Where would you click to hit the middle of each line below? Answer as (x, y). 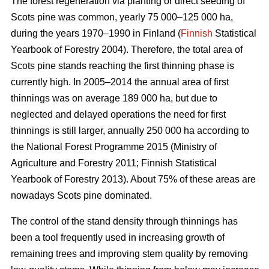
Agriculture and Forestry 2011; (76, 163)
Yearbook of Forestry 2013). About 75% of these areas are (133, 180)
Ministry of (195, 147)
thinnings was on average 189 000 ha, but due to (114, 98)
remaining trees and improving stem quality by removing (129, 254)
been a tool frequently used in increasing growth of (118, 238)
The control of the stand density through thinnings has (124, 222)
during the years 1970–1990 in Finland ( (96, 34)
